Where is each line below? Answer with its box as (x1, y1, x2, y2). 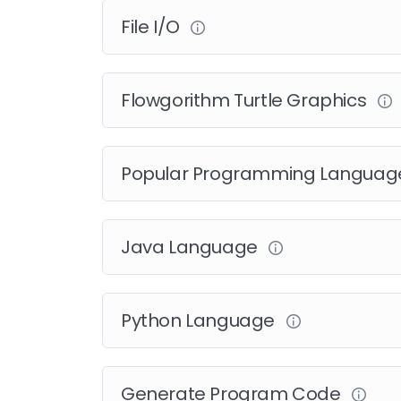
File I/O (121, 14, 184, 40)
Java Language (121, 235, 262, 260)
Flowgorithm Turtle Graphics (121, 88, 371, 114)
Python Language (121, 308, 279, 334)
